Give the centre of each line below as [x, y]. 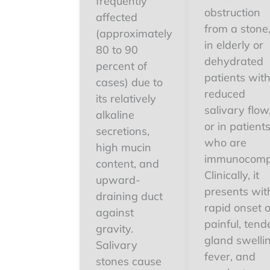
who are [225, 143]
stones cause [129, 261]
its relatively [126, 99]
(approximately [134, 33]
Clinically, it [232, 175]
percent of [121, 66]
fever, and [230, 256]
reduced [225, 94]
